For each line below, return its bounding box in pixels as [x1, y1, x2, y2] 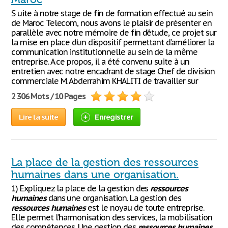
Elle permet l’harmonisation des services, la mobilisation [11, 212, 212, 222]
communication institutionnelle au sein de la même [11, 47, 198, 57]
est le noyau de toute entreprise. [85, 203, 204, 213]
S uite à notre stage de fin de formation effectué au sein [11, 8, 213, 18]
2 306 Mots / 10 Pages [11, 91, 86, 101]
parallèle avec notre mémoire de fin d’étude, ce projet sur [11, 27, 216, 38]
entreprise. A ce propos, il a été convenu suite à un [11, 56, 189, 67]
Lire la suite [19, 112, 59, 122]
